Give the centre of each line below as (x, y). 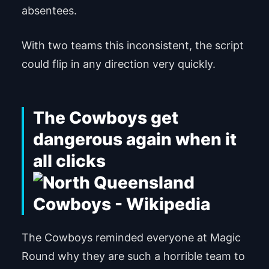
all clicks (69, 161)
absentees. (49, 10)
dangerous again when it (134, 139)
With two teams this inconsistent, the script (132, 45)
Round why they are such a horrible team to (133, 256)
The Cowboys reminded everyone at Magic (131, 238)
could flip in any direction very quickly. (118, 64)
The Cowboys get (105, 117)
